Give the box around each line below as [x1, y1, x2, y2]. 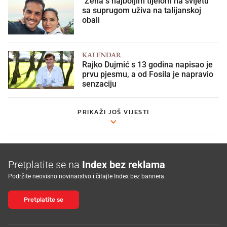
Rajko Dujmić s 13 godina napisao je [82, 59, 213, 68]
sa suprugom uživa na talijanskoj [82, 5, 201, 14]
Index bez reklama [82, 157, 165, 170]
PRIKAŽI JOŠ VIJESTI [78, 106, 149, 115]
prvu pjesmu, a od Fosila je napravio [82, 68, 213, 78]
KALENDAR [82, 49, 121, 58]
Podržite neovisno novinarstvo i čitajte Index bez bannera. [8, 171, 166, 179]
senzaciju [82, 78, 117, 88]
